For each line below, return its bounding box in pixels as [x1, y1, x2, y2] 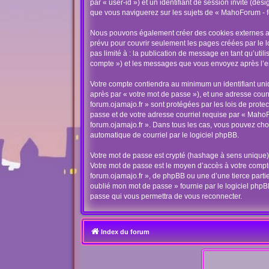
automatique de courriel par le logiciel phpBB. [90, 131, 240, 139]
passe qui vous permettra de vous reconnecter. [90, 192, 243, 201]
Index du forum [101, 228, 150, 235]
